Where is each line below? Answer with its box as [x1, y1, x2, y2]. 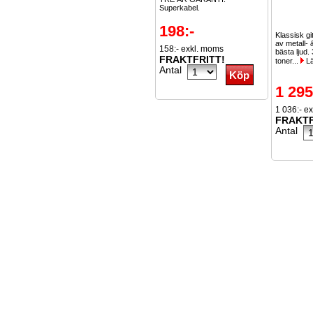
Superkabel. [159, 3, 200, 12]
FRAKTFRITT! [159, 54, 225, 65]
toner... [275, 57, 300, 65]
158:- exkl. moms [159, 44, 224, 54]
